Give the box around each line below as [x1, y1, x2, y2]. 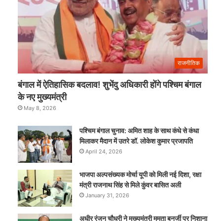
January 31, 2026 [85, 192, 130, 199]
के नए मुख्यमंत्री [18, 92, 67, 103]
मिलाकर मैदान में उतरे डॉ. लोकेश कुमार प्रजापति [79, 137, 193, 146]
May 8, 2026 [24, 105, 57, 112]
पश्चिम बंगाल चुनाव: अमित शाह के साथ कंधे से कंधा [79, 126, 199, 135]
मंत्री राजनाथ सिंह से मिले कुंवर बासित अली [79, 181, 182, 189]
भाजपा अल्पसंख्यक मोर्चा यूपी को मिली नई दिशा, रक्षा [79, 170, 202, 179]
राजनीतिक [178, 59, 200, 67]
